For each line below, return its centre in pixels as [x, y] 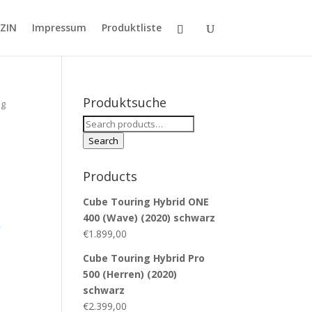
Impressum [59, 28]
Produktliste [131, 28]
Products [110, 176]
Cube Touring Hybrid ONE [146, 202]
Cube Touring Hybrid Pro [144, 258]
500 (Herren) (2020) [130, 274]
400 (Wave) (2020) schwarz [149, 218]
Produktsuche [125, 102]
